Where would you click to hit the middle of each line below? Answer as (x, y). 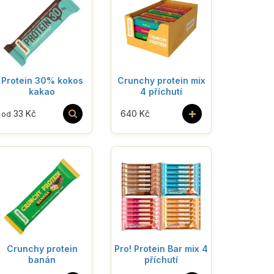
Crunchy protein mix (161, 80)
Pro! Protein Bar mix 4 (161, 248)
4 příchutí (161, 91)
